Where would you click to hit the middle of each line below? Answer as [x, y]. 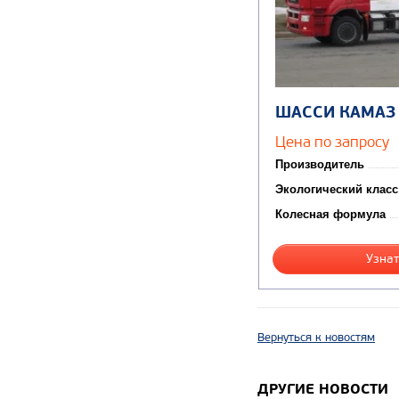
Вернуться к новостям [316, 338]
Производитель [320, 165]
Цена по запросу [332, 142]
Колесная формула [330, 215]
